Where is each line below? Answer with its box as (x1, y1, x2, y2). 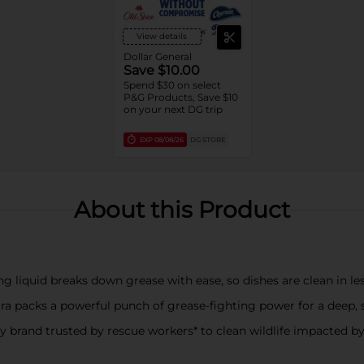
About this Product (74, 196, 290, 223)
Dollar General (123, 50, 192, 63)
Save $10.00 (123, 63, 200, 78)
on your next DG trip (123, 103, 223, 115)
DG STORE (189, 136, 225, 144)
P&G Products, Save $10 (123, 91, 238, 103)
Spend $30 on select (123, 79, 221, 91)
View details (136, 31, 187, 41)
